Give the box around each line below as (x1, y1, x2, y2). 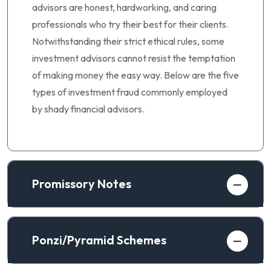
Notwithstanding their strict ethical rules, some (32, 34, 224, 47)
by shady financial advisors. (32, 102, 145, 115)
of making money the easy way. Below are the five (32, 68, 239, 81)
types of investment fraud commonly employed (32, 85, 227, 98)
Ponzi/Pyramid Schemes (32, 232, 166, 247)
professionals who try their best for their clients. (32, 18, 229, 30)
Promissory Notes (32, 175, 131, 191)
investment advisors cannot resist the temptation (32, 51, 235, 64)
